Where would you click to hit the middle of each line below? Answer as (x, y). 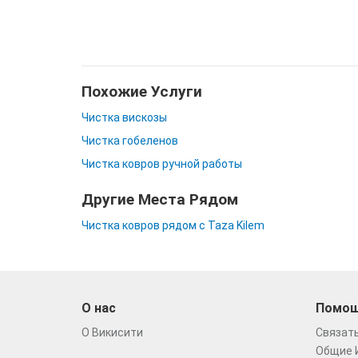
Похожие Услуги (142, 91)
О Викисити (112, 332)
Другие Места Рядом (160, 199)
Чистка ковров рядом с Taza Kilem (173, 225)
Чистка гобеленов (130, 141)
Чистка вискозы (124, 117)
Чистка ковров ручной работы (162, 164)
